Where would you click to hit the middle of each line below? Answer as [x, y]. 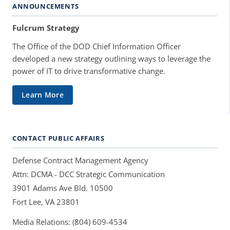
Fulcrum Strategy [46, 27]
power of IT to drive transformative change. [89, 71]
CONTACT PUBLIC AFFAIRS [59, 138]
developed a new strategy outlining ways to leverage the [111, 58]
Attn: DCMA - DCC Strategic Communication [89, 174]
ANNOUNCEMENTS [46, 6]
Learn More [43, 94]
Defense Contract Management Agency [80, 160]
